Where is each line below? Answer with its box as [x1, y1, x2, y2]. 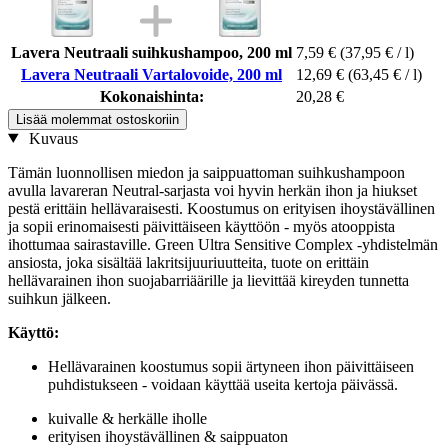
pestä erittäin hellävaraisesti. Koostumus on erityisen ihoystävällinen [8, 199, 435, 217]
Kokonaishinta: [99, 87, 204, 105]
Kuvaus [24, 129, 78, 147]
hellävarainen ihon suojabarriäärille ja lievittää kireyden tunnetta [8, 271, 409, 289]
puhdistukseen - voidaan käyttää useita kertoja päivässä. [48, 375, 398, 393]
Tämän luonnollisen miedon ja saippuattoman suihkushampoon [8, 163, 405, 181]
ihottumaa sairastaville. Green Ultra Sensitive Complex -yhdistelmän [8, 235, 438, 253]
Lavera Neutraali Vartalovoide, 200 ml [21, 65, 282, 83]
